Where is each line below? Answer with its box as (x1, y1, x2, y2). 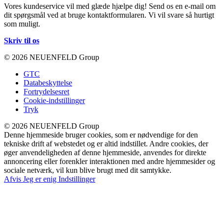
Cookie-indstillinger (24, 96, 85, 105)
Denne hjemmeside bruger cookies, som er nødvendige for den (4, 130, 198, 139)
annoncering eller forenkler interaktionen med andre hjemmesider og (4, 157, 215, 165)
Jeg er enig (23, 174, 58, 183)
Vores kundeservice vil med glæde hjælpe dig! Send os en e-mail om (4, 1, 216, 10)
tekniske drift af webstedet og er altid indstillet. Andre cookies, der (4, 139, 208, 148)
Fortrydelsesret (24, 87, 69, 96)
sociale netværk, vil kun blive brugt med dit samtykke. (4, 165, 171, 174)
